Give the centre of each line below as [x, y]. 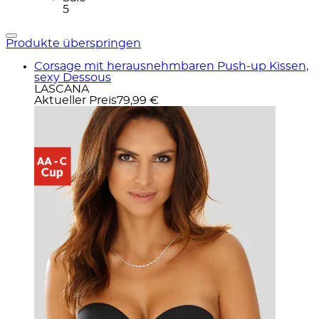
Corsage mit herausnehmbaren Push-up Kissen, [171, 66]
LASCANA [62, 89]
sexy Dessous [73, 77]
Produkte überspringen [73, 43]
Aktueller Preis [75, 100]
